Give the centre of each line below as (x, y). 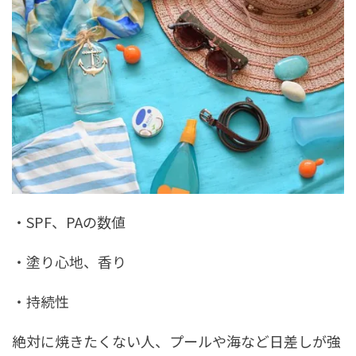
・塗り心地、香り (69, 261)
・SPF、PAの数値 (69, 221)
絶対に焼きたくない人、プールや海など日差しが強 (176, 341)
